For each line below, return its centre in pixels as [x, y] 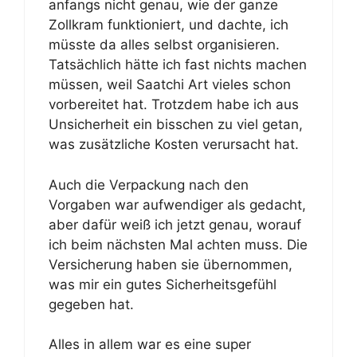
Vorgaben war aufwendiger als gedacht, [177, 204]
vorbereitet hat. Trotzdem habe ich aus [174, 104]
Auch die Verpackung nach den [149, 184]
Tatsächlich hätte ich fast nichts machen [178, 65]
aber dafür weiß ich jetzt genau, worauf [175, 224]
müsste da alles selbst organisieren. [164, 45]
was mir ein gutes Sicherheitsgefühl [163, 284]
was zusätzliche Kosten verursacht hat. [174, 144]
